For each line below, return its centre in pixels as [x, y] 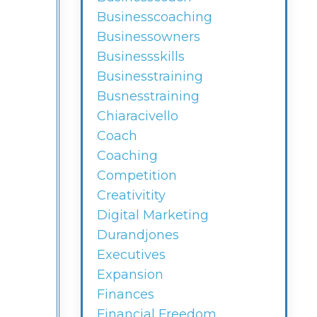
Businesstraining [150, 77]
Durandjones [138, 235]
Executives [131, 255]
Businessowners [148, 37]
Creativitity [131, 196]
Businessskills [140, 57]
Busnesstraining [148, 97]
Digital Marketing [152, 215]
